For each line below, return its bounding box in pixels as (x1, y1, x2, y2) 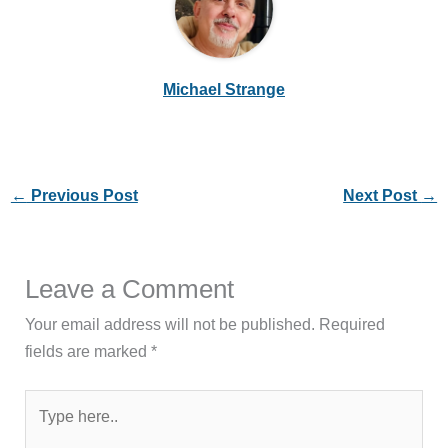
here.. (24, 419, 65, 438)
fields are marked (25, 341, 152, 360)
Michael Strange (163, 79, 285, 98)
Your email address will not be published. (25, 314, 316, 333)
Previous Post (26, 186, 138, 205)
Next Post (343, 186, 422, 205)
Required (319, 314, 386, 333)
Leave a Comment (25, 273, 235, 304)
